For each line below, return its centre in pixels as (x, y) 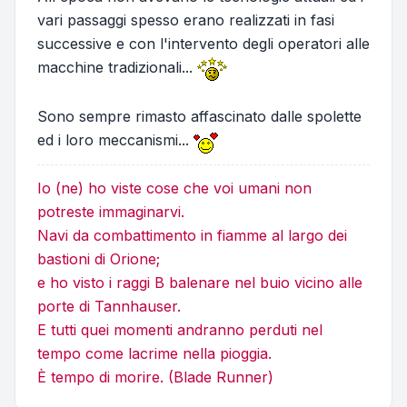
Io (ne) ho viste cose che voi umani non (174, 189)
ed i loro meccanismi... (115, 139)
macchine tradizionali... (117, 68)
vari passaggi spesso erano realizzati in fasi (186, 20)
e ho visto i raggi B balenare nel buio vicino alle (200, 283)
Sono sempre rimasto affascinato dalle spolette (199, 116)
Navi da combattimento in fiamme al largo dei (192, 236)
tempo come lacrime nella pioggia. (154, 354)
